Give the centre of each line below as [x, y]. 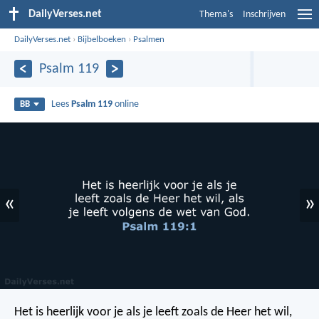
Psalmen [149, 39]
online [126, 104]
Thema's [216, 15]
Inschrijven [264, 15]
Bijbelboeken [102, 39]
